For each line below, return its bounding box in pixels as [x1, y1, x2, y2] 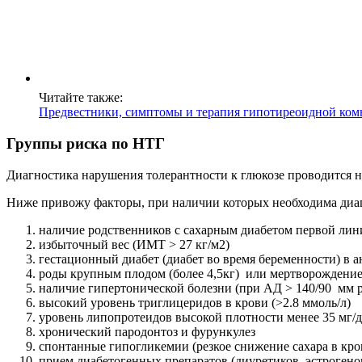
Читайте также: [39, 90, 123, 105]
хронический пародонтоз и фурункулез [39, 324, 255, 339]
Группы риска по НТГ [6, 134, 165, 152]
